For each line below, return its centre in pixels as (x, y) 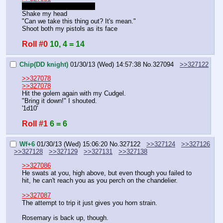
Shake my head (45, 14)
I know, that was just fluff (58, 6)
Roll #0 (35, 44)
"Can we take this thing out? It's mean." (79, 21)
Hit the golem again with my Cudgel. (74, 94)
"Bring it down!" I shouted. (59, 101)
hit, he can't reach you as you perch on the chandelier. (100, 180)
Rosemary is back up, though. (65, 218)
